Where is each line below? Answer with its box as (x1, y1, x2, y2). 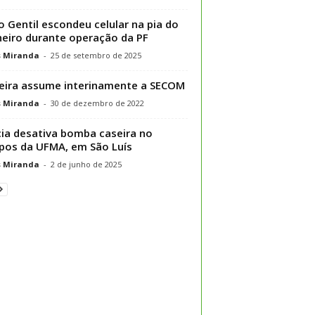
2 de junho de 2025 (50, 158, 122, 169)
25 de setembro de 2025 (50, 49, 141, 60)
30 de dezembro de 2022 (50, 97, 144, 108)
